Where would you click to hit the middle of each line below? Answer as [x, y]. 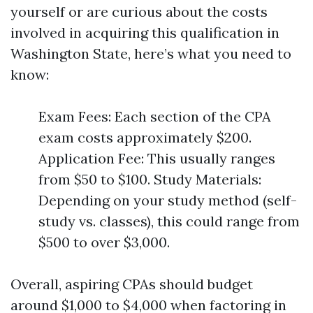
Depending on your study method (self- [168, 200]
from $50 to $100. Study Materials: [150, 179]
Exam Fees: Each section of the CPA [155, 116]
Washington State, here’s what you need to [151, 53]
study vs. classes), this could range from [169, 221]
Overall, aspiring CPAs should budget [132, 284]
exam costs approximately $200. [145, 137]
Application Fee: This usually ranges [157, 158]
